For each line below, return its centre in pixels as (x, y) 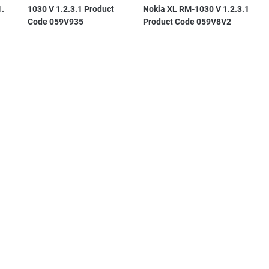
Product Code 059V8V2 (187, 22)
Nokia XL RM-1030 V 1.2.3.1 (196, 9)
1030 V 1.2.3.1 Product (71, 9)
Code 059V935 (55, 22)
